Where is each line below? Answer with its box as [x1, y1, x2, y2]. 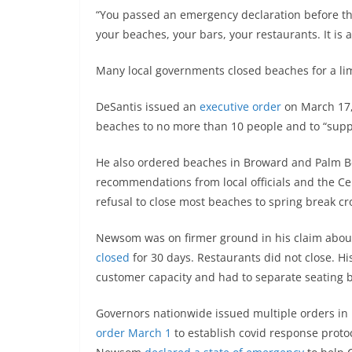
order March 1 [96, 325, 171, 341]
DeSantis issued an [96, 99, 200, 115]
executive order [200, 99, 281, 115]
